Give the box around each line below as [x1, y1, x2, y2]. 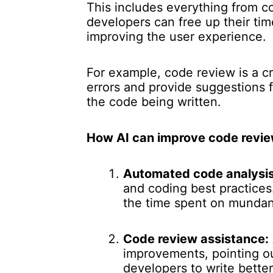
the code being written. [87, 94, 221, 109]
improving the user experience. [87, 29, 266, 44]
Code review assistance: [123, 232, 269, 246]
